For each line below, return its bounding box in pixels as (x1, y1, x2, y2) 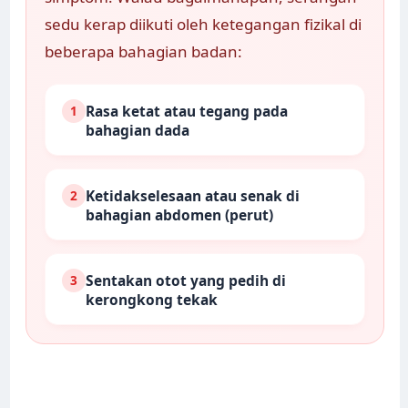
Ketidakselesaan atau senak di (86, 186, 301, 207)
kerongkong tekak (86, 290, 219, 311)
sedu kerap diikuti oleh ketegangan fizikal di (45, 14, 362, 36)
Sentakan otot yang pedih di (86, 270, 287, 291)
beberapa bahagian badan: (45, 41, 243, 63)
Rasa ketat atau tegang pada (86, 101, 289, 122)
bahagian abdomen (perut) (86, 205, 274, 226)
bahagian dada (86, 120, 190, 141)
